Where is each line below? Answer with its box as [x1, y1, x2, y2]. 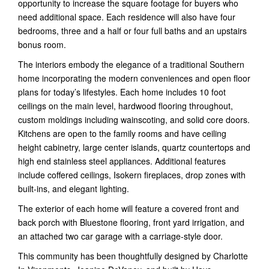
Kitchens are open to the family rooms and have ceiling [18, 127, 226, 139]
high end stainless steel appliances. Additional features [18, 154, 226, 167]
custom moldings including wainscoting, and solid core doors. [18, 113, 250, 125]
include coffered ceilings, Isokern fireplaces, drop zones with [18, 168, 246, 181]
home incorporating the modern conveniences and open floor [18, 71, 250, 84]
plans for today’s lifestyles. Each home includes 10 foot [18, 85, 226, 98]
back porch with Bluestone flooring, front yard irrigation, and [18, 216, 244, 228]
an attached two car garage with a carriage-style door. [18, 229, 223, 242]
